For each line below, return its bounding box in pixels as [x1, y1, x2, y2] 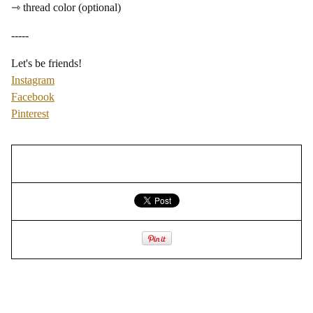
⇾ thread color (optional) [11, 1, 121, 13]
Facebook [11, 91, 54, 103]
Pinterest [11, 108, 49, 119]
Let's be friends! [11, 57, 82, 69]
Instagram [11, 74, 54, 86]
